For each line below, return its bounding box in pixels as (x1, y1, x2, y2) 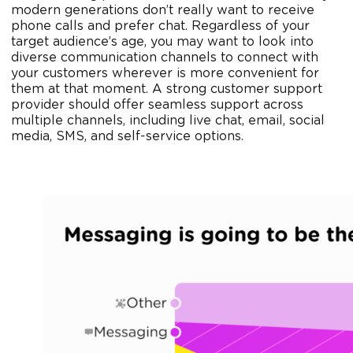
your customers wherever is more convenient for (11, 67, 319, 80)
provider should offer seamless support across (11, 98, 303, 112)
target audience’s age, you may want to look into (11, 35, 314, 49)
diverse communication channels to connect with (11, 51, 318, 65)
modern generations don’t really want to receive (11, 4, 314, 17)
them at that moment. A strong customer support (11, 83, 322, 96)
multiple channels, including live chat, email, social (11, 114, 325, 128)
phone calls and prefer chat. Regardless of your (11, 20, 310, 33)
